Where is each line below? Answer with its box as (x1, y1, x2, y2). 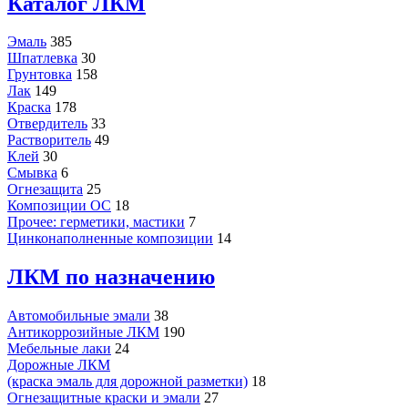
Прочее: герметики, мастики (7, 214, 185, 230)
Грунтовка (7, 66, 72, 83)
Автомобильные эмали (7, 308, 150, 324)
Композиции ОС (7, 198, 111, 214)
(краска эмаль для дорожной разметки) (7, 373, 248, 390)
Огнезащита (7, 181, 83, 198)
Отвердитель (7, 116, 87, 132)
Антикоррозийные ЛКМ (7, 324, 159, 341)
